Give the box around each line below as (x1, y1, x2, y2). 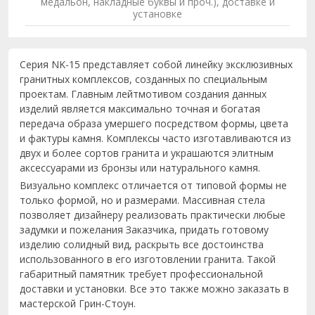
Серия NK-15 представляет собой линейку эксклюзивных (20, 58, 292, 71)
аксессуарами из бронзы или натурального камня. (20, 161, 260, 174)
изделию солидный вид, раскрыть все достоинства (20, 238, 264, 251)
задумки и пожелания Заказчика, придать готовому (20, 223, 269, 236)
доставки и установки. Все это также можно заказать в (20, 282, 289, 295)
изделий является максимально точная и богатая (20, 102, 260, 115)
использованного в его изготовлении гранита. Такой (20, 252, 276, 266)
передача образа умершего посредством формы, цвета (20, 117, 288, 130)
